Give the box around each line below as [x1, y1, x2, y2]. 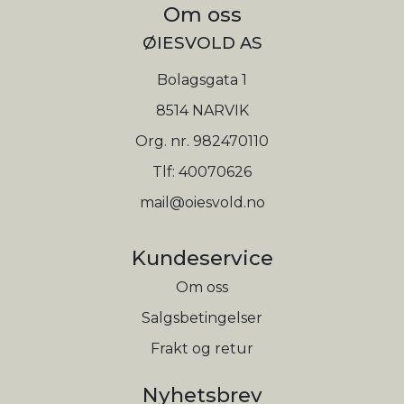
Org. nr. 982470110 [135, 133, 269, 151]
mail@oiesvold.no [139, 194, 265, 212]
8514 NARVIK [155, 102, 249, 120]
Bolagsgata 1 [157, 71, 247, 89]
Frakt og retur [151, 340, 253, 358]
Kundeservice [131, 245, 273, 271]
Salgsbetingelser [142, 309, 262, 327]
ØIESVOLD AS [142, 32, 262, 54]
